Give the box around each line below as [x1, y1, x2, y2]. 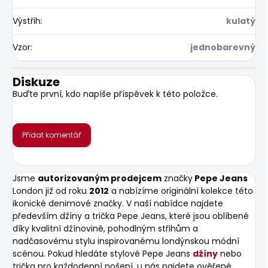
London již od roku [13, 184, 89, 197]
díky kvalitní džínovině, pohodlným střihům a [13, 222, 198, 234]
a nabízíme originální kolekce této [109, 184, 253, 197]
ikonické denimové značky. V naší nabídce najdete [13, 197, 223, 209]
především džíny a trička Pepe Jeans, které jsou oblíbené [13, 209, 249, 222]
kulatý [226, 14, 255, 27]
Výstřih [13, 14, 41, 27]
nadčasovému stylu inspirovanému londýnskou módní [13, 234, 239, 247]
